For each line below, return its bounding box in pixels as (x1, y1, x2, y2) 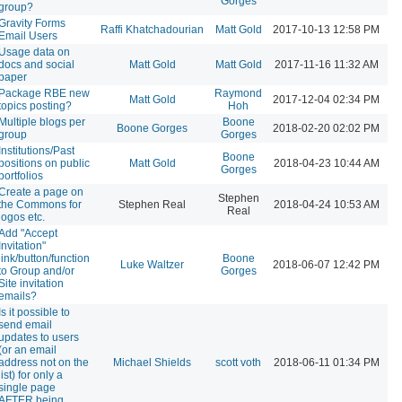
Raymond (214, 86, 262, 100)
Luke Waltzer (120, 258, 184, 271)
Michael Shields (113, 355, 191, 369)
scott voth (215, 355, 261, 369)
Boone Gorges (117, 121, 188, 135)
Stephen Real (118, 197, 186, 211)
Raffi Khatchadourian (100, 22, 204, 36)
